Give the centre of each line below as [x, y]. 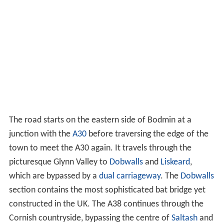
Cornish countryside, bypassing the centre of [90, 218]
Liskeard [175, 162]
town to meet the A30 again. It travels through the [100, 148]
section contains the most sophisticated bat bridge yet [107, 190]
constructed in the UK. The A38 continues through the [106, 204]
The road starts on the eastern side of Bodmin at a [100, 120]
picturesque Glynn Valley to [59, 162]
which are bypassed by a [54, 176]
